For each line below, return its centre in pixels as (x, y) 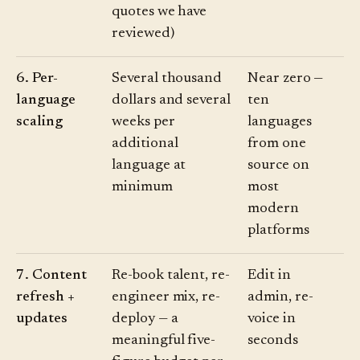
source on (278, 166)
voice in (272, 319)
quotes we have (160, 12)
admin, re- (280, 298)
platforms (278, 231)
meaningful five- (164, 341)
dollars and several (171, 101)
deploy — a (145, 319)
